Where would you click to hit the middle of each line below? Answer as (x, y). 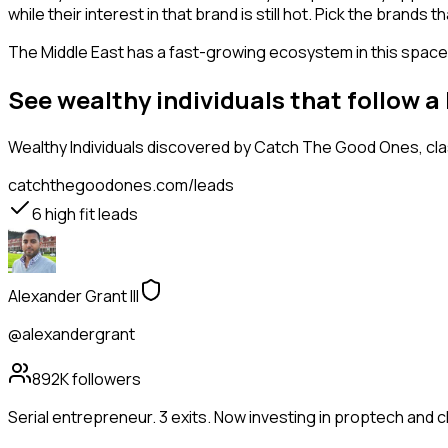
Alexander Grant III (73, 296)
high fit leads (90, 214)
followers (105, 379)
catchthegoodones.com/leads (121, 185)
